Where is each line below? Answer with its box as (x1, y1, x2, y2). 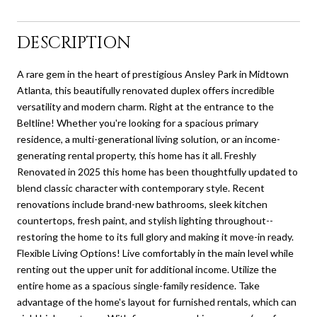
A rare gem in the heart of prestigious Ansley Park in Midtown (17, 67, 289, 80)
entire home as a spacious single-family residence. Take (17, 279, 260, 292)
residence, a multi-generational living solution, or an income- (17, 132, 280, 145)
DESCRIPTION (17, 31, 131, 54)
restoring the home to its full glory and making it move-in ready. (17, 230, 294, 243)
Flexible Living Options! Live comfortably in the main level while (17, 246, 294, 259)
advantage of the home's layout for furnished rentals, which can (17, 295, 296, 308)
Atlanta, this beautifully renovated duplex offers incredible (17, 83, 275, 96)
